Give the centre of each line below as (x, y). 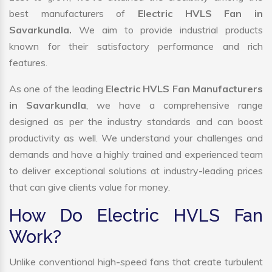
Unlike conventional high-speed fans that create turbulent (136, 262)
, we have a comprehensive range (175, 105)
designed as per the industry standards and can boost (136, 122)
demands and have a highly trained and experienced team (136, 155)
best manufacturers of (73, 14)
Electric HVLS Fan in (200, 14)
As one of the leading (57, 89)
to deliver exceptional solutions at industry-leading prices (136, 171)
